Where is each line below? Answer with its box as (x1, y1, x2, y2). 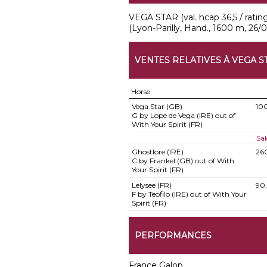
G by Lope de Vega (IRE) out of (131, 111, 235, 120)
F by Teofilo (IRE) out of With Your (131, 190, 247, 198)
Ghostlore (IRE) (131, 147, 184, 156)
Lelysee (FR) (131, 181, 172, 190)
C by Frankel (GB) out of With (131, 156, 234, 165)
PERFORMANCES (134, 230, 212, 241)
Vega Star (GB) (131, 102, 182, 111)
